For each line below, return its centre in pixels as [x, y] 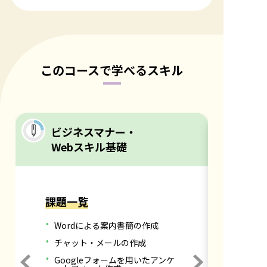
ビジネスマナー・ [94, 131]
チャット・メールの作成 [100, 242]
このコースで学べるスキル [112, 70]
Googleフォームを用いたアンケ [115, 260]
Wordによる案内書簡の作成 [107, 225]
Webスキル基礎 [89, 146]
